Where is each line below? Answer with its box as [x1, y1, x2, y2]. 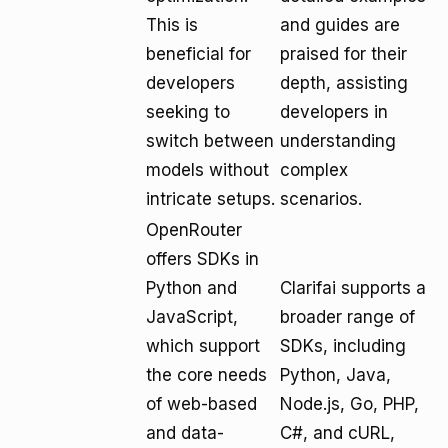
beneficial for [146, 44, 251, 64]
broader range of [280, 307, 415, 327]
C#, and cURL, [280, 423, 395, 443]
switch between [146, 131, 274, 151]
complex [280, 160, 348, 180]
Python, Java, [280, 365, 391, 385]
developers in [280, 102, 388, 122]
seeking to [146, 102, 230, 122]
